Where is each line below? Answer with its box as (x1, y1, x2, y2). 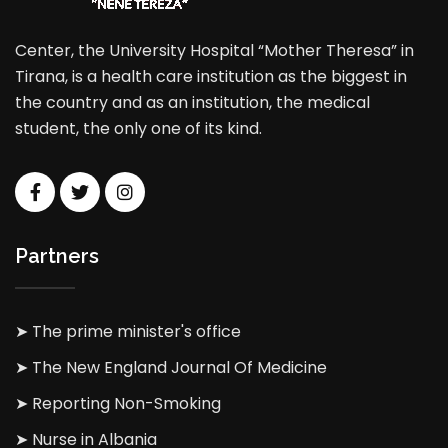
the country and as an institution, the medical (15, 91, 370, 115)
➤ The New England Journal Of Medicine (15, 356, 327, 380)
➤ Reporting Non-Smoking (15, 392, 221, 416)
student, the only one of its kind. (15, 117, 262, 141)
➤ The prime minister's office (15, 320, 241, 344)
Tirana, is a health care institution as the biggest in (15, 65, 407, 89)
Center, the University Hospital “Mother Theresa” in (15, 39, 414, 63)
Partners (15, 244, 99, 269)
